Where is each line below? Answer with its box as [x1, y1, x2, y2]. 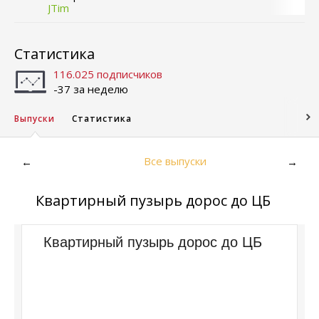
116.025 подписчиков [53, 67, 162, 81]
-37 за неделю [53, 82, 128, 96]
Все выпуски [144, 154, 206, 168]
